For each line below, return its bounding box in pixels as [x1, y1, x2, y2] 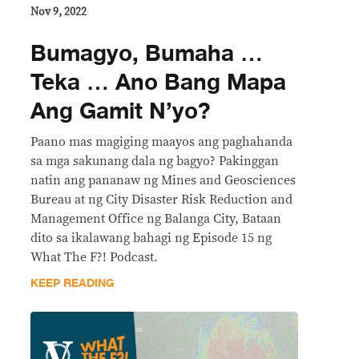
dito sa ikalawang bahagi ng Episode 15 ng [30, 231, 272, 244]
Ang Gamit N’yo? [30, 92, 211, 130]
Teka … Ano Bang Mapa [30, 63, 286, 101]
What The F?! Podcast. [30, 250, 158, 264]
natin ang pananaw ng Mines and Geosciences [30, 173, 296, 187]
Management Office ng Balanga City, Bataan [30, 212, 281, 225]
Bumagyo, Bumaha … [30, 34, 263, 72]
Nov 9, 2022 [30, 6, 87, 18]
